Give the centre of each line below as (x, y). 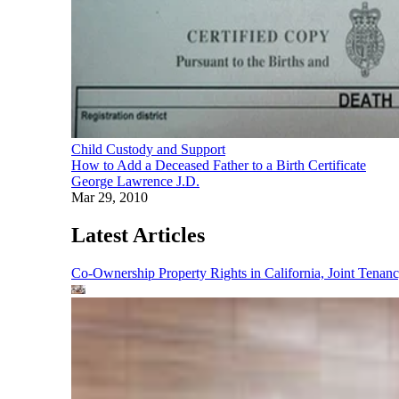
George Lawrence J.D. (135, 181)
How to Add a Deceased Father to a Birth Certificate (219, 165)
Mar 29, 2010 (110, 197)
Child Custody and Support (148, 149)
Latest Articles (138, 235)
